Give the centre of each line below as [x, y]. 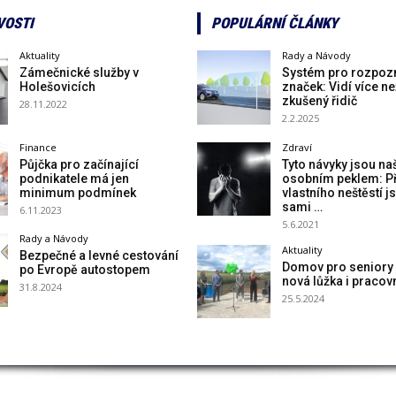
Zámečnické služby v [79, 73]
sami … [302, 206]
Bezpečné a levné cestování [99, 255]
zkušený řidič [319, 101]
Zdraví [297, 147]
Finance [38, 147]
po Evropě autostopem [84, 269]
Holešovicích [57, 87]
